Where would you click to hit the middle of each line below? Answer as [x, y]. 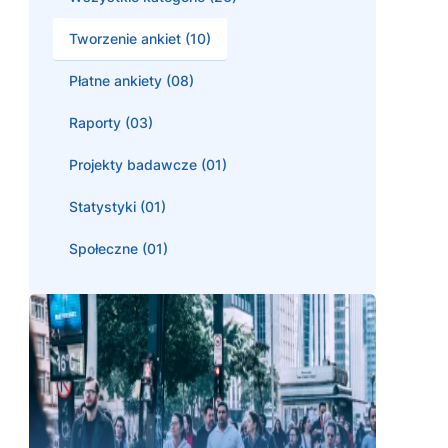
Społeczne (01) [118, 248]
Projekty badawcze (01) [148, 164]
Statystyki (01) [117, 206]
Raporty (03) [111, 122]
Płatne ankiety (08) [131, 80]
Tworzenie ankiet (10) [140, 38]
